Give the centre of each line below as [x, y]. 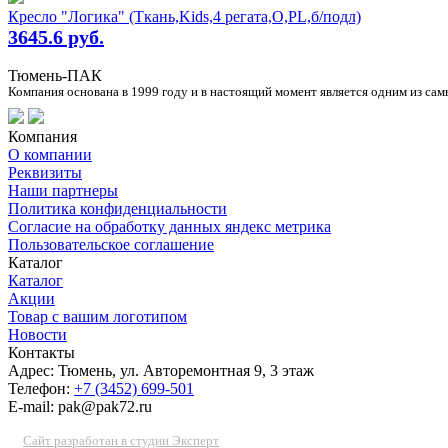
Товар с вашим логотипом [97, 317]
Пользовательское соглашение [111, 245]
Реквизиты [45, 173]
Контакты [41, 353]
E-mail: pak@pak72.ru [80, 407]
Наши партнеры [63, 191]
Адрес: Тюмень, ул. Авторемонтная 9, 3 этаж [161, 371]
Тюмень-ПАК [55, 76]
